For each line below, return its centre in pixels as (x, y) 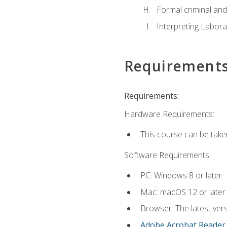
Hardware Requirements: (169, 114)
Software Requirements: (167, 155)
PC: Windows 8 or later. (182, 176)
